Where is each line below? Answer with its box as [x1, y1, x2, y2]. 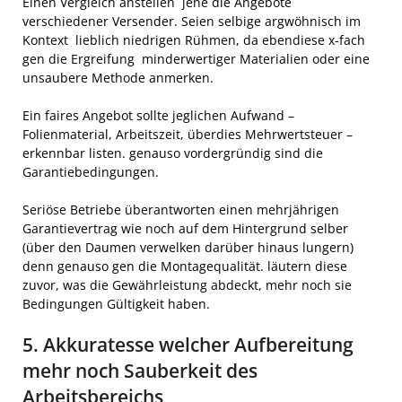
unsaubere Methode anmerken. [22, 68, 217, 86]
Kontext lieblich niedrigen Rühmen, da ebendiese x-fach [22, 31, 365, 48]
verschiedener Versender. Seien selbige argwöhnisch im [22, 12, 361, 30]
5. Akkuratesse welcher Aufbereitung [22, 331, 354, 357]
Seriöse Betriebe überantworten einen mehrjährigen [22, 200, 339, 218]
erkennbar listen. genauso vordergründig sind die [22, 144, 323, 162]
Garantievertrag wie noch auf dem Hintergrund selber [22, 219, 348, 237]
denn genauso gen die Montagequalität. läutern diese [22, 257, 347, 275]
